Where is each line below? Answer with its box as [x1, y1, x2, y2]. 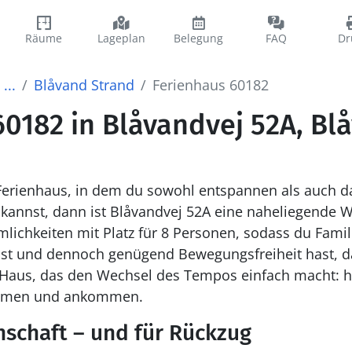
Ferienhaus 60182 [152, 75, 269, 94]
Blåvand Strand [33, 75, 134, 94]
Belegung [174, 31, 224, 46]
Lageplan [97, 31, 145, 46]
